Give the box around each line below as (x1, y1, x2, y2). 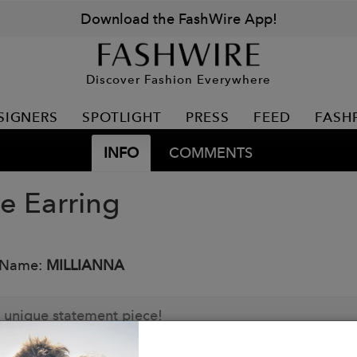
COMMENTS (168, 143, 253, 162)
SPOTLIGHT (82, 109, 162, 125)
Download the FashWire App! (80, 10, 277, 28)
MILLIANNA (46, 256, 124, 274)
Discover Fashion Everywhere (86, 71, 271, 87)
